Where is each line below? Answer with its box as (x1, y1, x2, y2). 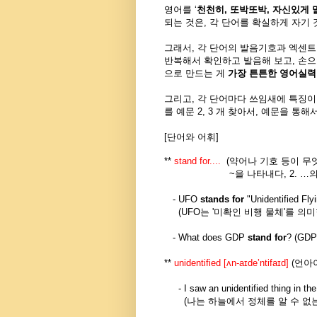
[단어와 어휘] (164, 131, 219, 142)
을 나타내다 (235, 168, 284, 179)
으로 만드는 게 (164, 67, 228, 79)
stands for (200, 193, 247, 204)
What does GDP (178, 231, 248, 243)
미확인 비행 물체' (214, 206, 285, 217)
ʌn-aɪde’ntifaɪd (226, 257, 286, 268)
